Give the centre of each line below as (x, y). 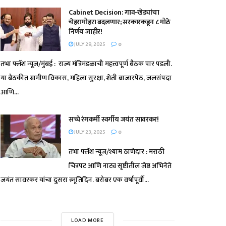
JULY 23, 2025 (89, 132)
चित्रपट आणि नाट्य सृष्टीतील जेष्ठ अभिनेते (120, 166)
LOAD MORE (88, 220)
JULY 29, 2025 (89, 44)
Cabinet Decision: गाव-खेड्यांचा (114, 12)
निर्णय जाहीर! (86, 32)
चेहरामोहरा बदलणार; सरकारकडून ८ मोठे (120, 22)
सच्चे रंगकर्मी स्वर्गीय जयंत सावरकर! (114, 119)
